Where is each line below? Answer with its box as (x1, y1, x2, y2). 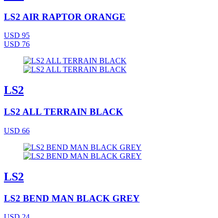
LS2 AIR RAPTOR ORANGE (4, 11, 126, 22)
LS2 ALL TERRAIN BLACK (4, 107, 123, 117)
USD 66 (4, 126, 30, 135)
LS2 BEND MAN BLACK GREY (4, 193, 140, 203)
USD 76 (4, 40, 30, 49)
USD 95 (4, 31, 30, 40)
